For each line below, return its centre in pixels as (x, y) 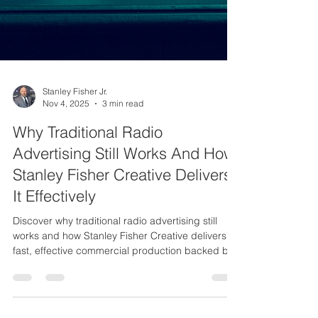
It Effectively (54, 273)
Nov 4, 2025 (66, 180)
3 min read (123, 180)
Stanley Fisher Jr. (75, 168)
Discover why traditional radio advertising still (115, 297)
